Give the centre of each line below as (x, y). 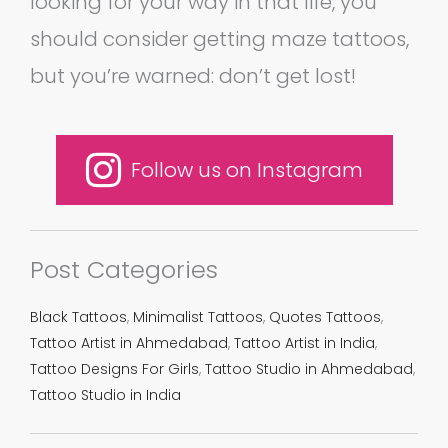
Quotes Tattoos (325, 316)
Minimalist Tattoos (198, 316)
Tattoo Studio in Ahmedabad (309, 368)
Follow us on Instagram (246, 169)
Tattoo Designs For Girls (114, 368)
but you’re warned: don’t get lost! (193, 75)
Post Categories (124, 269)
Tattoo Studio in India (105, 394)
